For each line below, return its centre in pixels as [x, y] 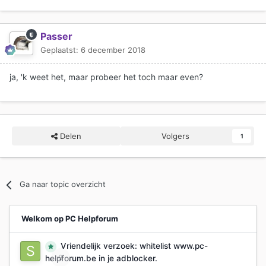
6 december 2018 [113, 50]
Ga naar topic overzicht [63, 184]
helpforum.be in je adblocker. [101, 258]
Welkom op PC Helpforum [70, 219]
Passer [56, 37]
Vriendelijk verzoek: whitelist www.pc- [134, 246]
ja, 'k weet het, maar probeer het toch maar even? [106, 77]
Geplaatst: [61, 50]
